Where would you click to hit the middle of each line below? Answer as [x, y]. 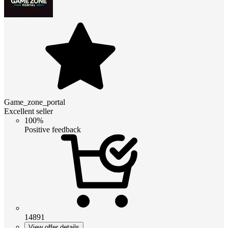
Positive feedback [53, 129]
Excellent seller [28, 111]
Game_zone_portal [35, 102]
